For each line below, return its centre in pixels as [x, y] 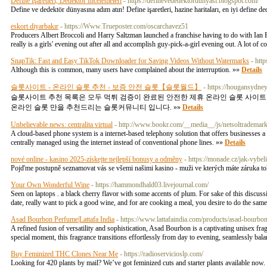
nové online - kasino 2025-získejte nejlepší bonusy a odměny [97, 159]
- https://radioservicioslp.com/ [162, 254]
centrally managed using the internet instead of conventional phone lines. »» [118, 142]
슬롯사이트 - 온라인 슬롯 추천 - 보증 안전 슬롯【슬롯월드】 [106, 87]
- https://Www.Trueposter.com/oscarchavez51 [124, 26]
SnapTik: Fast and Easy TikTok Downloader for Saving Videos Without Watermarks [130, 61]
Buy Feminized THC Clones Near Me [64, 254]
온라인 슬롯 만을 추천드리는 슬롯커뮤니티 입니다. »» [97, 107]
